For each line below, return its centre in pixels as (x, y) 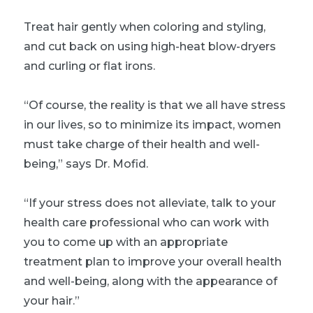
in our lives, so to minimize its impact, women (152, 124)
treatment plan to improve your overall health (153, 261)
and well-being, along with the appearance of (151, 281)
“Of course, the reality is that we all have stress (155, 105)
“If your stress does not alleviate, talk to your (150, 203)
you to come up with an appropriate (126, 242)
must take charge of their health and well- (142, 144)
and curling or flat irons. (89, 66)
